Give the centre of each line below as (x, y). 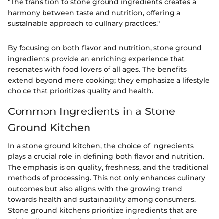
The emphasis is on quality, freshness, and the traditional (108, 167)
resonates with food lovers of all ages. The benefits (97, 69)
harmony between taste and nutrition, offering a (94, 12)
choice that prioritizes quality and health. (80, 91)
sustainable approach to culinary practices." (84, 23)
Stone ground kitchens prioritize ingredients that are (102, 210)
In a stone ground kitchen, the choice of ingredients (101, 146)
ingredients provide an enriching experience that (96, 58)
